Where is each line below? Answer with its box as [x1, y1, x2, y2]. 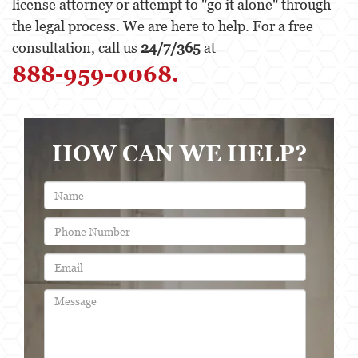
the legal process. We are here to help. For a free [12, 18, 313, 35]
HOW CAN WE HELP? [51, 141, 307, 167]
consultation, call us [12, 39, 141, 57]
